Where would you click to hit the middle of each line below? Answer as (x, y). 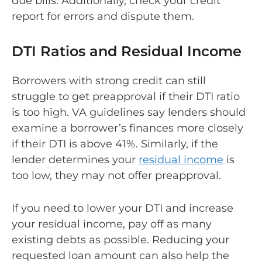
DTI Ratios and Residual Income (127, 51)
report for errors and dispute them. (104, 17)
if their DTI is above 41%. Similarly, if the (115, 144)
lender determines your (75, 160)
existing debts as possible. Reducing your (120, 240)
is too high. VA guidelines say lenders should (129, 113)
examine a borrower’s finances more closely (127, 128)
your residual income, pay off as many (112, 224)
